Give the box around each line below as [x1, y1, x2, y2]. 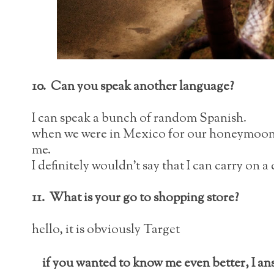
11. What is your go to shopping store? [32, 188, 239, 207]
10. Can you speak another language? [32, 77, 234, 96]
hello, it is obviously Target [32, 220, 180, 239]
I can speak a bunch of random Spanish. [32, 109, 249, 128]
